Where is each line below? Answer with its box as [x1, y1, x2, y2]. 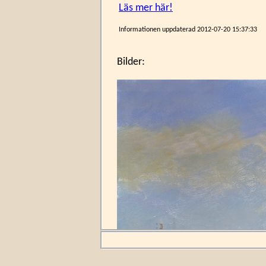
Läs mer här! [119, 2, 173, 14]
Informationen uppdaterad [119, 26, 197, 33]
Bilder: [117, 56, 145, 68]
